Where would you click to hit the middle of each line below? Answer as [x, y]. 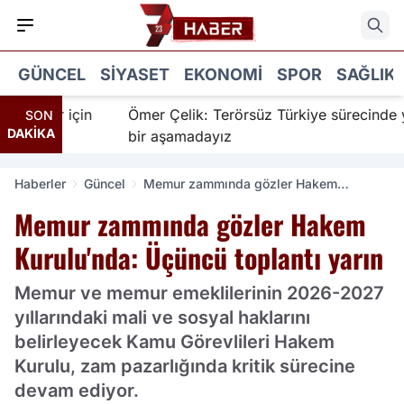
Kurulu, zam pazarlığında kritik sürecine [185, 366]
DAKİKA [31, 133]
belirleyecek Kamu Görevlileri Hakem [174, 342]
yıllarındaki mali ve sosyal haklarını [162, 317]
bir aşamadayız [152, 136]
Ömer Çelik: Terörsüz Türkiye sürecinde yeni [251, 115]
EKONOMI [223, 74]
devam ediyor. [77, 390]
